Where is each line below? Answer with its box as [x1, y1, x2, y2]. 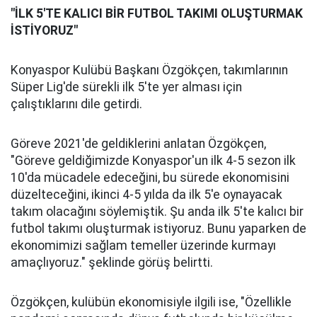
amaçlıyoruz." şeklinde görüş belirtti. [11, 255, 213, 270]
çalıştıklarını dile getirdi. [11, 97, 142, 111]
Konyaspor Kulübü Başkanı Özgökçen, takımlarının [11, 63, 288, 77]
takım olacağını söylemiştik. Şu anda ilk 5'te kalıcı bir [11, 204, 304, 219]
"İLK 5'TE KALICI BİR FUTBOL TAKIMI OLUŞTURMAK [11, 6, 303, 21]
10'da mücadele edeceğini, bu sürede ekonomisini [11, 171, 289, 185]
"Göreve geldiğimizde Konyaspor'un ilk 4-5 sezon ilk [11, 154, 296, 168]
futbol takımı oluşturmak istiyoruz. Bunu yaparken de [11, 221, 306, 236]
